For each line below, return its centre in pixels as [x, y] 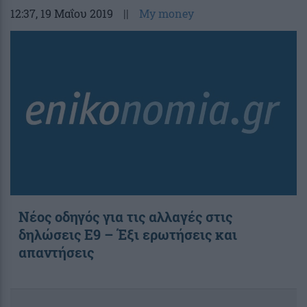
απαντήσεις [56, 252]
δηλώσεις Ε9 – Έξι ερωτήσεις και [128, 234]
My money [167, 13]
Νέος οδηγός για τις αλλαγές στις [125, 216]
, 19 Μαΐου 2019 [74, 13]
